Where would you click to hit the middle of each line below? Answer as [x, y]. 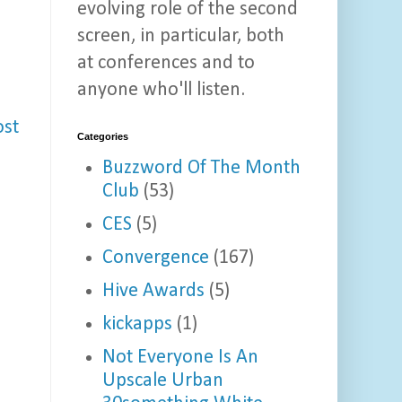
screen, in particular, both [181, 37]
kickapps [137, 324]
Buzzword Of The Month [201, 168]
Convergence [155, 258]
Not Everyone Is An [180, 357]
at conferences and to [166, 64]
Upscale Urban [162, 380]
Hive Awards [153, 291]
